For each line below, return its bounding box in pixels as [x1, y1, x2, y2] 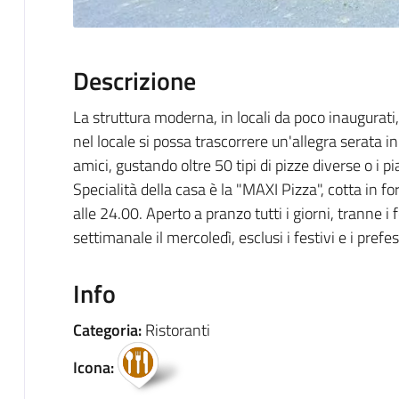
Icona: [72, 354, 118, 379]
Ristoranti [144, 317, 210, 342]
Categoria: [72, 317, 145, 342]
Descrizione [72, 61, 196, 100]
